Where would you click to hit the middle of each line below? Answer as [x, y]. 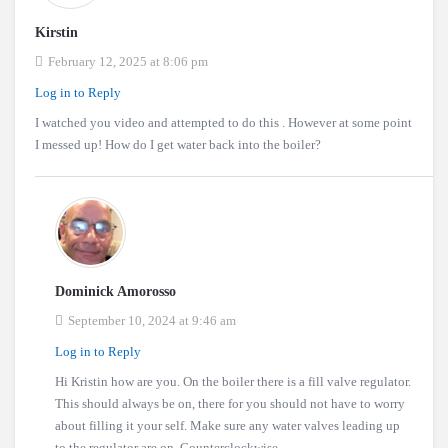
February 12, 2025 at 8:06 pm [128, 61]
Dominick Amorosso [117, 291]
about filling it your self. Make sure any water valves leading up [227, 425]
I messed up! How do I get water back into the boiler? [178, 144]
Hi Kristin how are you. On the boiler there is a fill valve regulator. [233, 381]
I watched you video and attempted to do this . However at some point [223, 122]
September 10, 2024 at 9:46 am [152, 320]
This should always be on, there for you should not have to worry [230, 403]
